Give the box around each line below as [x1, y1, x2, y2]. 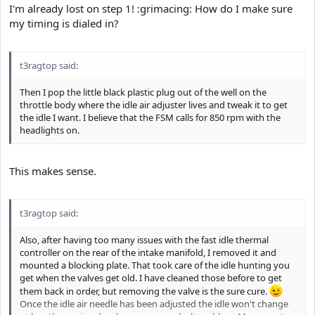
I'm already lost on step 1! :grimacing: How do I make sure [9, 1, 292, 15]
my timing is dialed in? [9, 16, 119, 30]
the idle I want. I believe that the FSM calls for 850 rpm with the [20, 110, 281, 124]
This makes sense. [9, 164, 96, 178]
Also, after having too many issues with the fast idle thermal [20, 233, 269, 246]
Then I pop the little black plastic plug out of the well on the [20, 85, 266, 98]
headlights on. [20, 123, 79, 136]
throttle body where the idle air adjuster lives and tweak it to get [20, 98, 288, 111]
